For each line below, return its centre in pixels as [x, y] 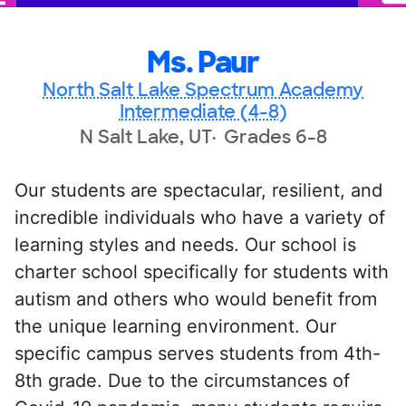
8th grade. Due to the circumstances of [182, 380]
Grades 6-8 [275, 136]
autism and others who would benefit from [196, 299]
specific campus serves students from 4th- [198, 353]
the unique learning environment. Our [175, 326]
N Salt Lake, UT [145, 136]
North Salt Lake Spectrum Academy [203, 89]
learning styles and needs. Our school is [185, 244]
